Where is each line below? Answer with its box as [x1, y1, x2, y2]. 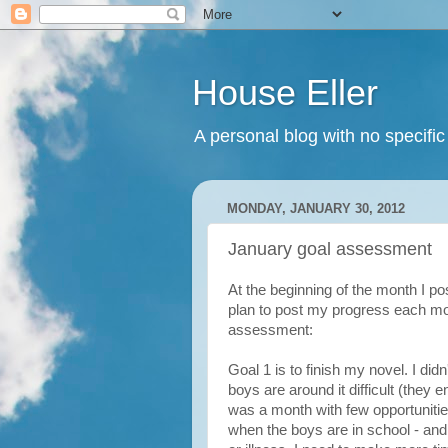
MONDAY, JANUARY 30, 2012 [227, 201, 405, 217]
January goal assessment [228, 238, 432, 259]
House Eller [192, 72, 378, 113]
